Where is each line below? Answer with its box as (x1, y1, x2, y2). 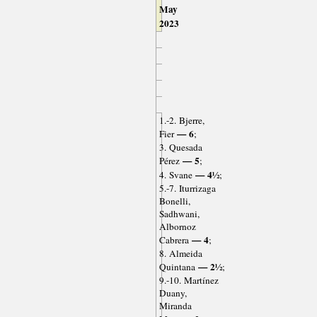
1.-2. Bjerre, (158, 114, 204, 127)
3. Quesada (158, 141, 202, 154)
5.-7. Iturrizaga (158, 182, 216, 195)
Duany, (158, 287, 187, 300)
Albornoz (158, 220, 196, 234)
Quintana (158, 260, 195, 274)
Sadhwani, (158, 207, 200, 221)
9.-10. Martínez (158, 274, 219, 287)
